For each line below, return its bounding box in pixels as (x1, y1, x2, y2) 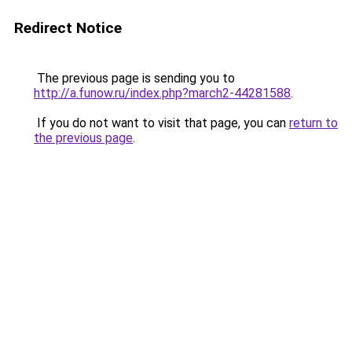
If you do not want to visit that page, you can (34, 115, 289, 130)
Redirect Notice (14, 19, 122, 37)
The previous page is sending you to (34, 71, 235, 86)
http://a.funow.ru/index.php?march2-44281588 (34, 86, 291, 101)
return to (289, 115, 338, 130)
